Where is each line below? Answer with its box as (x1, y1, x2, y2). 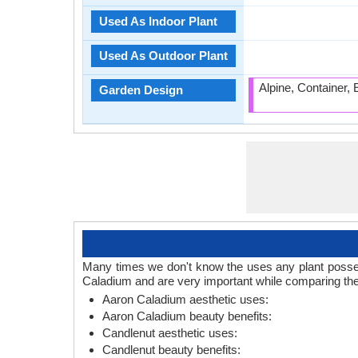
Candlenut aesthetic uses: (102, 326, 237, 340)
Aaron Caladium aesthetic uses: (102, 292, 268, 306)
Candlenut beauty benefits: (102, 343, 241, 356)
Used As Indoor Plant (99, 14, 217, 28)
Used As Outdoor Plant (99, 49, 228, 62)
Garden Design (99, 83, 183, 97)
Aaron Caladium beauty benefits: (102, 309, 272, 323)
